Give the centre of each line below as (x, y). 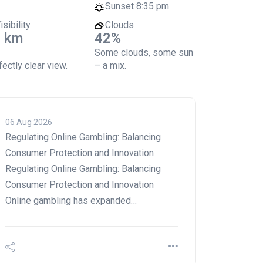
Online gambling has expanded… (71, 200)
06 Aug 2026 (29, 122)
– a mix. (111, 65)
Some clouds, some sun (144, 53)
